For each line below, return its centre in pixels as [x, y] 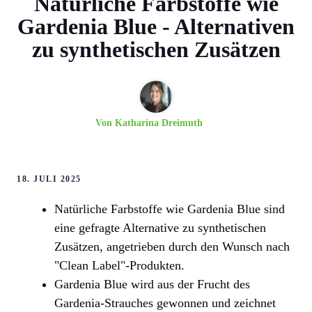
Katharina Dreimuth [159, 123]
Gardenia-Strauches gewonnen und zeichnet [165, 303]
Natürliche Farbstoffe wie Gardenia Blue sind [170, 209]
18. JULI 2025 [49, 179]
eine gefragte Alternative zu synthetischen [160, 228]
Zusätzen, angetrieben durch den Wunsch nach [172, 247]
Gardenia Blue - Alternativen [156, 27]
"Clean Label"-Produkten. [119, 266]
